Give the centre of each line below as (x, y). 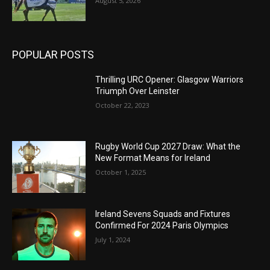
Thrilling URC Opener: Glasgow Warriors (170, 79)
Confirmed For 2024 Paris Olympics (162, 226)
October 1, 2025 (121, 172)
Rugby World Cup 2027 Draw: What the (168, 147)
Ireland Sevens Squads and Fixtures (163, 214)
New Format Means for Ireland (153, 158)
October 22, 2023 (123, 105)
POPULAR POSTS (53, 54)
